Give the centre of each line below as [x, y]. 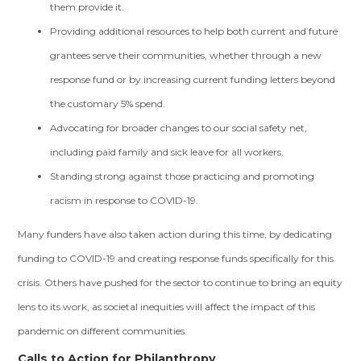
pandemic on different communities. [103, 331]
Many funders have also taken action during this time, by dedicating [175, 234]
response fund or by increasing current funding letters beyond [193, 79]
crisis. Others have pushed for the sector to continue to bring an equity [180, 282]
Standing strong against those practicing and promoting [183, 176]
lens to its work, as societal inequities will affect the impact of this [167, 307]
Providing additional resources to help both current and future [194, 31]
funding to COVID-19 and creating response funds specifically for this [176, 258]
